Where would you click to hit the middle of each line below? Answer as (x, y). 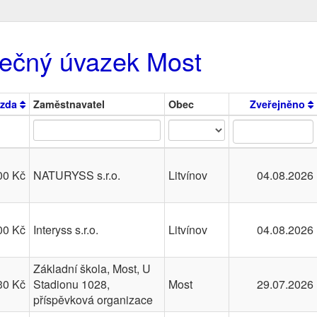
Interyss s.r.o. (66, 230)
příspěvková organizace (93, 300)
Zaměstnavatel (69, 104)
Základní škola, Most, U (92, 269)
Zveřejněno (279, 104)
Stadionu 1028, (71, 284)
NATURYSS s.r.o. (77, 175)
